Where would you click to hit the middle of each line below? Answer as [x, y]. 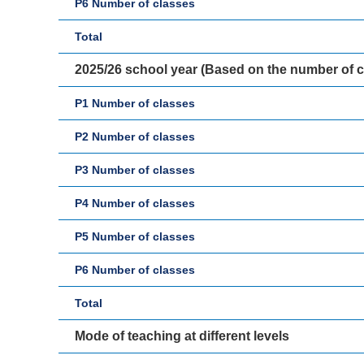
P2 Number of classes [135, 136]
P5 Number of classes [135, 236]
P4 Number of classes [135, 203]
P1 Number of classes [135, 103]
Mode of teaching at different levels [182, 336]
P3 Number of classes [135, 170]
